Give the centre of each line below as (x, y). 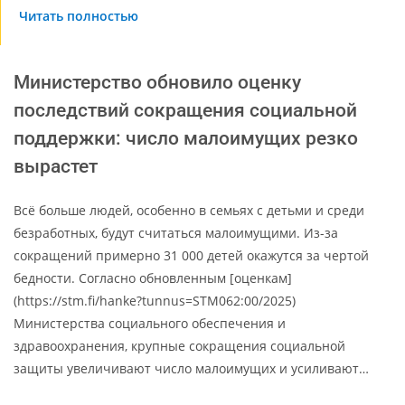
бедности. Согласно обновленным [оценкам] (153, 278)
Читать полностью (79, 15)
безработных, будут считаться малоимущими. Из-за (176, 232)
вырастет (56, 166)
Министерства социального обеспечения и (150, 323)
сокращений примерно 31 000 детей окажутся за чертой (191, 255)
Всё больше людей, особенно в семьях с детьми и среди (189, 210)
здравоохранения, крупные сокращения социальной (179, 345)
